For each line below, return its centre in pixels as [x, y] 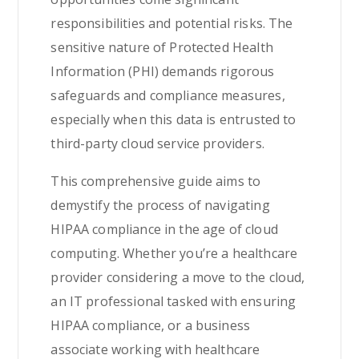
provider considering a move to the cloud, [178, 277]
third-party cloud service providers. [157, 143]
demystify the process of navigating [160, 205]
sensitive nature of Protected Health [162, 47]
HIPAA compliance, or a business [151, 325]
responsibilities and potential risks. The [172, 23]
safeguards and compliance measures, [168, 95]
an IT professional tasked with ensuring [173, 301]
